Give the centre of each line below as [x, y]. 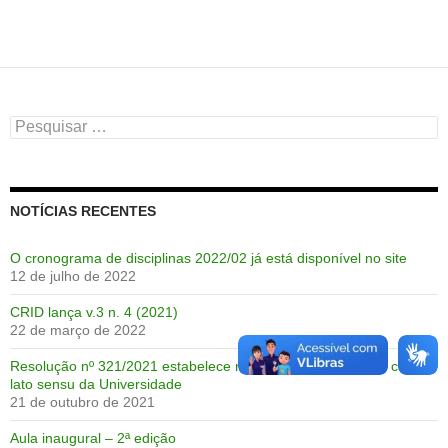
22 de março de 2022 [78, 329]
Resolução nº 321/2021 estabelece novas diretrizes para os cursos [221, 365]
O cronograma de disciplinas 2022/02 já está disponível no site [208, 257]
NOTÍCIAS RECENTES [83, 210]
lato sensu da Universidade [96, 383]
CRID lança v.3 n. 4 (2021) [94, 311]
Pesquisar [40, 123]
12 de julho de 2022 [73, 275]
